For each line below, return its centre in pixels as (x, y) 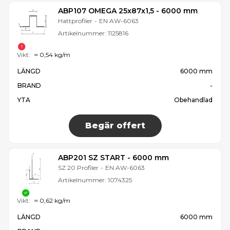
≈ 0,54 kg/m (52, 54)
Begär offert (115, 125)
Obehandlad (193, 100)
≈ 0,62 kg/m (52, 201)
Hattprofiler (75, 21)
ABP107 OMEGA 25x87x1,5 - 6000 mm (128, 11)
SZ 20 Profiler (78, 167)
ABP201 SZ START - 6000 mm (113, 157)
